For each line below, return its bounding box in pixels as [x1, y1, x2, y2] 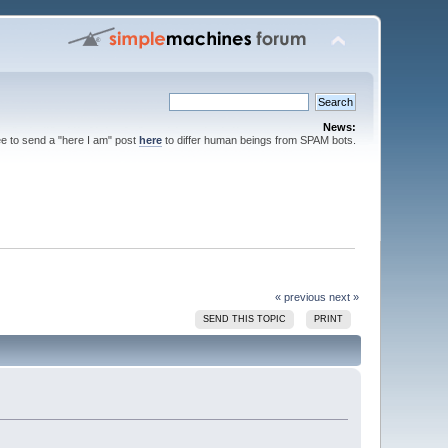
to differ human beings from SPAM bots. [161, 134, 356, 146]
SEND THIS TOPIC [203, 313, 287, 324]
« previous [274, 290, 326, 303]
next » [328, 290, 359, 303]
